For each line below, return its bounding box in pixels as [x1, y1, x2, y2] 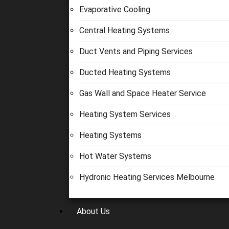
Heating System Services [79, 109, 171, 119]
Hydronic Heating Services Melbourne [79, 172, 215, 182]
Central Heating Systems [79, 26, 170, 35]
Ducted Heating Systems [79, 67, 171, 77]
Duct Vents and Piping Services [79, 47, 193, 56]
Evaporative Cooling [79, 5, 150, 14]
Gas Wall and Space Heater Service [79, 88, 206, 98]
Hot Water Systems [79, 151, 151, 161]
